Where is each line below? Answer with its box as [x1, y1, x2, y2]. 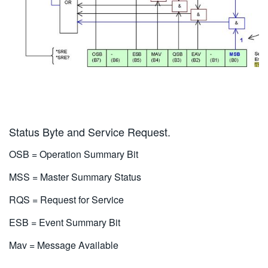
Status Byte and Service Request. [9, 123, 170, 139]
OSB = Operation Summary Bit [9, 147, 138, 161]
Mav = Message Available [9, 237, 118, 252]
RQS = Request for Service [9, 192, 124, 206]
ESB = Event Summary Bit [9, 215, 120, 229]
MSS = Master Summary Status [9, 169, 141, 184]
